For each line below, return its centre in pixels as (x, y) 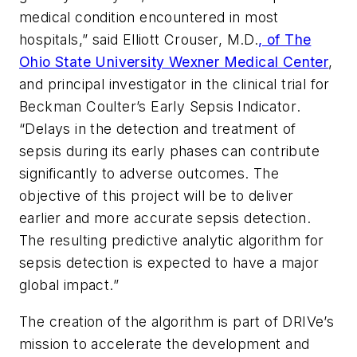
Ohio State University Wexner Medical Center (174, 62)
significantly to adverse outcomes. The (149, 174)
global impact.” (69, 285)
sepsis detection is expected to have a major (169, 263)
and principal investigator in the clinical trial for (175, 84)
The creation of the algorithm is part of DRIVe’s (177, 321)
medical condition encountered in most (149, 18)
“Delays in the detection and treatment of (158, 129)
